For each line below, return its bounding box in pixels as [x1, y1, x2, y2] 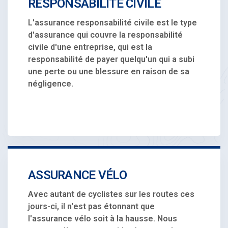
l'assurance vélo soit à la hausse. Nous [28, 213, 177, 223]
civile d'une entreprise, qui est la [28, 42, 152, 52]
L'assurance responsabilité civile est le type [28, 17, 197, 27]
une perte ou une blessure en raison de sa [28, 66, 189, 76]
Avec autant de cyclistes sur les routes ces [28, 189, 194, 199]
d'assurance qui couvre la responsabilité [28, 30, 183, 40]
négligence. [28, 78, 73, 89]
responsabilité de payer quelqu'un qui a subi [28, 54, 194, 64]
